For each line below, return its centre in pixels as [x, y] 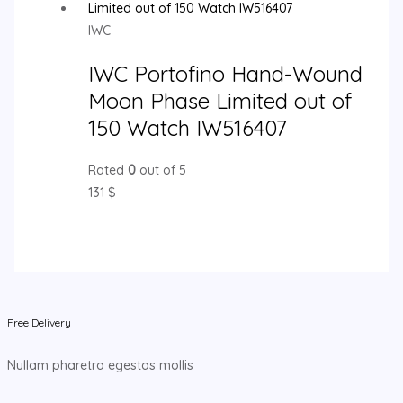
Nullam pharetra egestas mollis [100, 365]
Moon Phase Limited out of [219, 101]
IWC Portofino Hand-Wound [225, 74]
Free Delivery [39, 322]
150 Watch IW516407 [187, 128]
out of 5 [161, 170]
